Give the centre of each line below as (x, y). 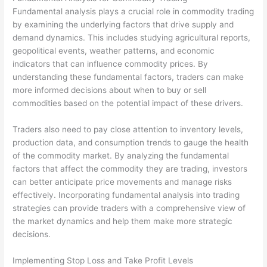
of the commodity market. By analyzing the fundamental (121, 155)
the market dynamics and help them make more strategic (123, 221)
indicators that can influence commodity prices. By (111, 63)
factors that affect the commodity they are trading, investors (130, 168)
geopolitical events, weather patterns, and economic (114, 50)
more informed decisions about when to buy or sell (110, 90)
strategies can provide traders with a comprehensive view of (129, 208)
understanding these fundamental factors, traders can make (128, 77)
